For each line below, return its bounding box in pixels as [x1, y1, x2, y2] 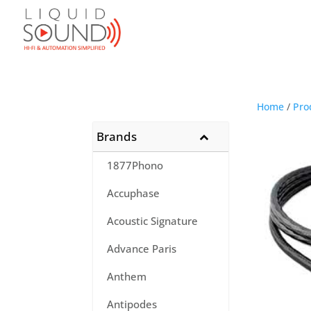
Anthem [107, 269, 147, 283]
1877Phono [107, 158, 164, 172]
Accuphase [107, 186, 160, 200]
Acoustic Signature [107, 214, 199, 228]
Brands [96, 128, 137, 144]
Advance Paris [107, 242, 177, 255]
